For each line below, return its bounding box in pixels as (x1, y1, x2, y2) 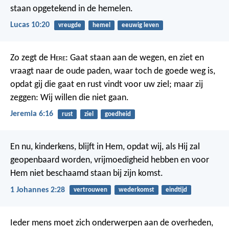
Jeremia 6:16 (10, 110, 53, 119)
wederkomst (118, 187, 154, 194)
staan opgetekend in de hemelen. (10, 4, 133, 14)
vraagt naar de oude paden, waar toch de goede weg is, (10, 66, 215, 76)
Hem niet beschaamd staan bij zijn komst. (10, 169, 163, 179)
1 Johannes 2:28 (10, 186, 65, 194)
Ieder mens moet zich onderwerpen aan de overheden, (10, 218, 213, 228)
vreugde (58, 21, 81, 29)
